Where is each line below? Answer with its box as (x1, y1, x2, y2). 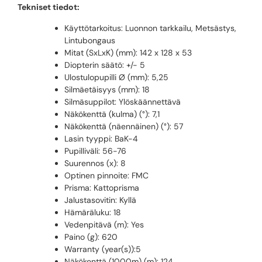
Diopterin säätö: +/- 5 (64, 59, 145, 70)
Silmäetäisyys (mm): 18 (64, 84, 150, 95)
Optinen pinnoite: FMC (64, 170, 149, 181)
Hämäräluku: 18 (64, 206, 121, 218)
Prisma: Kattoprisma (64, 182, 139, 193)
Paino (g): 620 (64, 231, 118, 242)
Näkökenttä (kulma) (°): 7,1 (64, 108, 160, 119)
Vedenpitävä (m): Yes (64, 219, 144, 230)
